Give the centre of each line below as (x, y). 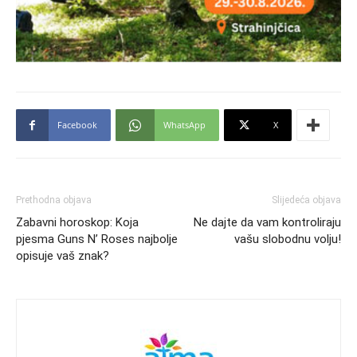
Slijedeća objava (306, 200)
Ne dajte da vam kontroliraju (267, 223)
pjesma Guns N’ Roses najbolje (97, 239)
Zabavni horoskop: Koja (77, 223)
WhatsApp (184, 125)
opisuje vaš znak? (63, 256)
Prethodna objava (54, 200)
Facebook (77, 125)
